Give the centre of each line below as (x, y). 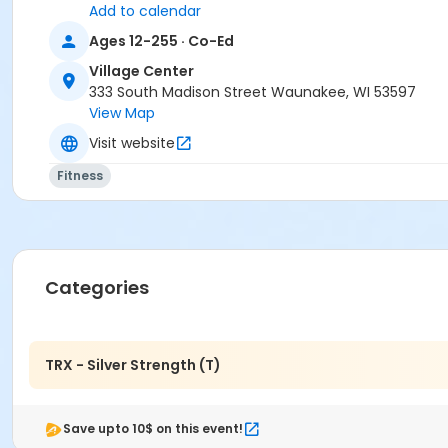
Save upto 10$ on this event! (153, 429)
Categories (97, 288)
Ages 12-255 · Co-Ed (161, 40)
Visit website (132, 142)
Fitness (80, 176)
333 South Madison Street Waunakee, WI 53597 (252, 92)
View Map (122, 113)
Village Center (141, 71)
